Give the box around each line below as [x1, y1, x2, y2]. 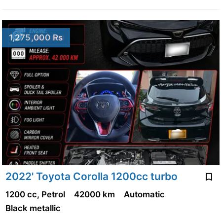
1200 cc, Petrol [5, 189, 67, 199]
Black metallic [5, 203, 63, 213]
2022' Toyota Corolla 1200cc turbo [5, 170, 178, 183]
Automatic [123, 189, 169, 199]
